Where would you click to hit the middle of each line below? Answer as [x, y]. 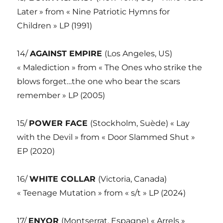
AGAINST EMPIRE [67, 54]
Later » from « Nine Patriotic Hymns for [94, 12]
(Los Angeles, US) [139, 54]
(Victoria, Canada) [133, 179]
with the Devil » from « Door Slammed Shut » [106, 137]
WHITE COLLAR [64, 179]
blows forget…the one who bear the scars [99, 82]
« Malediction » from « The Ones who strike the [110, 68]
